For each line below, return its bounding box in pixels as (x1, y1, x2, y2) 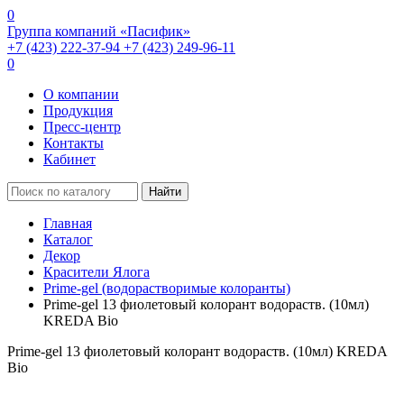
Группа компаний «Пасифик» (7, 23, 190, 39)
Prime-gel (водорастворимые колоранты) (43, 280, 290, 296)
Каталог (43, 232, 93, 247)
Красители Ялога (43, 264, 150, 280)
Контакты (43, 135, 104, 151)
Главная (43, 216, 92, 231)
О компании (43, 87, 119, 102)
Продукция (43, 103, 113, 118)
